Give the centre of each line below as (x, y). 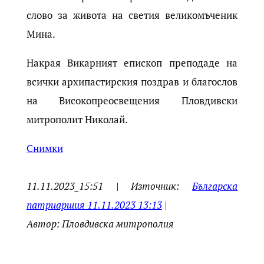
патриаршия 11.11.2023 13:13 (94, 205)
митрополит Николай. (77, 120)
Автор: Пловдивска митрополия (100, 224)
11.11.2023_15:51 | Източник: (109, 186)
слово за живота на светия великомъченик (132, 15)
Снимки (44, 148)
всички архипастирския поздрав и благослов (132, 82)
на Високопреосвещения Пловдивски (132, 101)
